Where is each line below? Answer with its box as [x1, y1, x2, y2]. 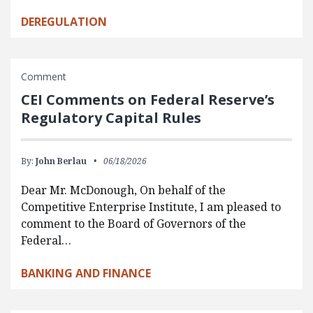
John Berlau [36, 154, 87, 167]
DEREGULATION [21, 13, 107, 29]
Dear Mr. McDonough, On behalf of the [21, 182, 226, 198]
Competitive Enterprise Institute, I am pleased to [21, 198, 281, 214]
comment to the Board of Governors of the [21, 215, 246, 231]
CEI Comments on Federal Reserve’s [21, 89, 275, 109]
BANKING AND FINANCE [21, 265, 151, 281]
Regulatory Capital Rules [21, 108, 201, 127]
